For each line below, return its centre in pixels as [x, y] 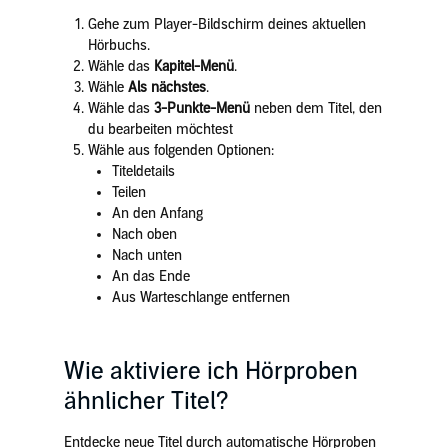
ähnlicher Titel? [146, 401]
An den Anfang [157, 213]
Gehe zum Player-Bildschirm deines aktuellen [226, 24]
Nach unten [146, 255]
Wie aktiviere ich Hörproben [210, 371]
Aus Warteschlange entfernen [200, 297]
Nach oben [144, 234]
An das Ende [150, 276]
